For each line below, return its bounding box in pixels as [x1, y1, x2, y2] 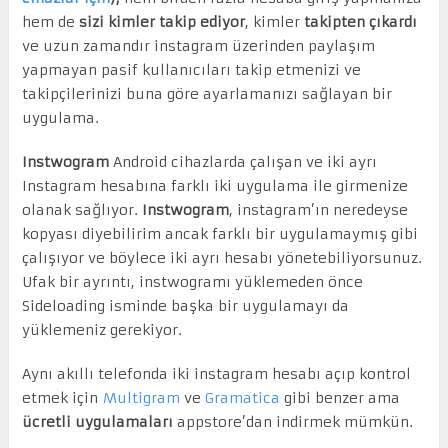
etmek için [21, 388, 103, 407]
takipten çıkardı [303, 12, 417, 31]
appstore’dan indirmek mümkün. [172, 412, 413, 431]
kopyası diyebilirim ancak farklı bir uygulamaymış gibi [21, 224, 418, 243]
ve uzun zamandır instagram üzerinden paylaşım [21, 36, 375, 55]
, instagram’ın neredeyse [228, 200, 408, 219]
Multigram [102, 388, 180, 407]
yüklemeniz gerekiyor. [21, 320, 182, 339]
